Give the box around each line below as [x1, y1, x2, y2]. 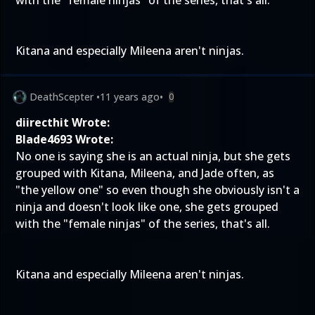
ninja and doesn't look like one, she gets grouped [15, 199, 278, 214]
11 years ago [100, 90, 160, 103]
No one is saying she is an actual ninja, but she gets [15, 148, 290, 164]
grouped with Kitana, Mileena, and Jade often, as [15, 165, 274, 181]
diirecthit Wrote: [15, 115, 110, 130]
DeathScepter [30, 90, 94, 103]
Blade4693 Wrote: [15, 131, 113, 147]
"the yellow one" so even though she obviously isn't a [15, 182, 300, 198]
